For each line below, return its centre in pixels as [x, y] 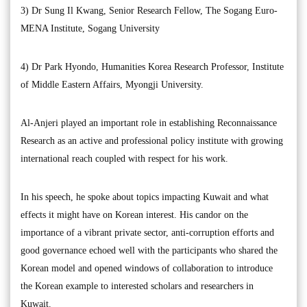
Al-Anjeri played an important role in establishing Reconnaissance [149, 123]
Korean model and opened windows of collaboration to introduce [147, 268]
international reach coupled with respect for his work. [124, 158]
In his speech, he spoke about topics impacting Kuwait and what [145, 197]
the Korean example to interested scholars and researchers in [137, 286]
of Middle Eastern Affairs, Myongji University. [112, 84]
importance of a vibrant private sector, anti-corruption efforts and [147, 232]
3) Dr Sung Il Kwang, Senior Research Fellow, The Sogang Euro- [149, 10]
